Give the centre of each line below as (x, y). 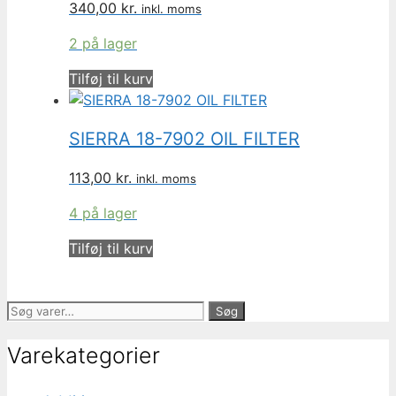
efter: (25, 331)
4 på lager (103, 213)
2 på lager (103, 44)
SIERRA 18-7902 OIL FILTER (184, 138)
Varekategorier (84, 356)
